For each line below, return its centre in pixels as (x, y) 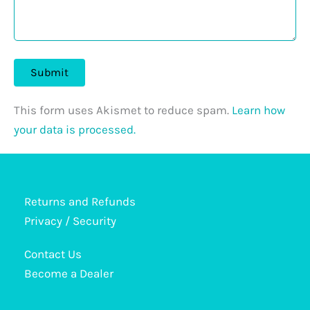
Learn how (258, 110)
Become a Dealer (69, 273)
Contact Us (53, 254)
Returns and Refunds (80, 201)
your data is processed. (75, 130)
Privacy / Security (70, 221)
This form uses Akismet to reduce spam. (123, 110)
